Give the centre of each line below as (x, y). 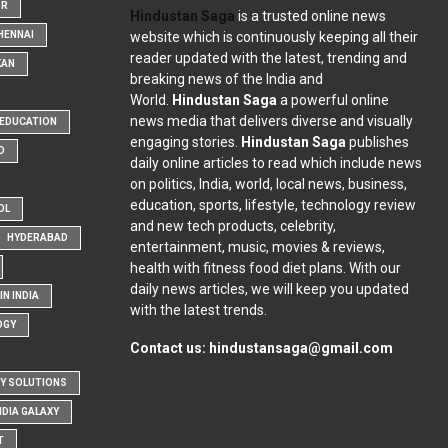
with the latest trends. (198, 309)
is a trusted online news (310, 15)
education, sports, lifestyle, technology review (272, 204)
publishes (378, 141)
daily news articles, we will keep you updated (269, 288)
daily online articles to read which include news (275, 162)
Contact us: (169, 347)
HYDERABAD (37, 238)
